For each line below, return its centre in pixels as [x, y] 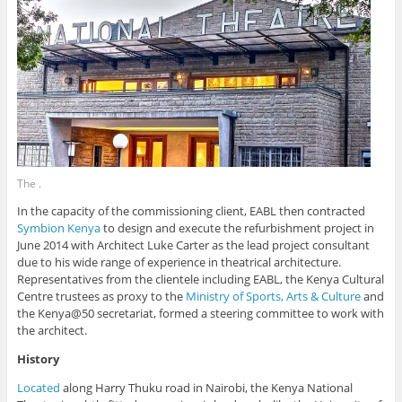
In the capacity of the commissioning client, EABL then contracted [191, 211]
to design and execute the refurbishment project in [237, 228]
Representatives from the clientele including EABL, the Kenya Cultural [200, 280]
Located [38, 388]
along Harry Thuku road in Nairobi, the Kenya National [206, 388]
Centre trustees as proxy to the [101, 297]
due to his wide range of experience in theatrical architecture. [179, 262]
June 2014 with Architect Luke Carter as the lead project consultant [193, 245]
